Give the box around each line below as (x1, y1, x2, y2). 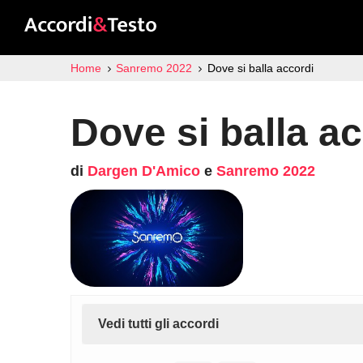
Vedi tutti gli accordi (98, 317, 219, 331)
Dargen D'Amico (88, 163, 200, 179)
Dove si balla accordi (207, 62, 314, 75)
